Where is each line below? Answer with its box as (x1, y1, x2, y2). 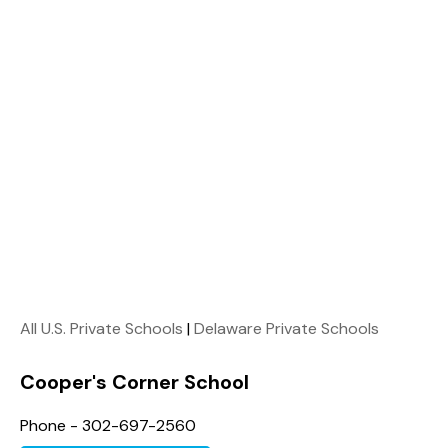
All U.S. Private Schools (20, 317, 183, 339)
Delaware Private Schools (194, 317, 379, 339)
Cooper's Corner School (20, 368, 249, 395)
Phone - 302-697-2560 (20, 414, 196, 436)
